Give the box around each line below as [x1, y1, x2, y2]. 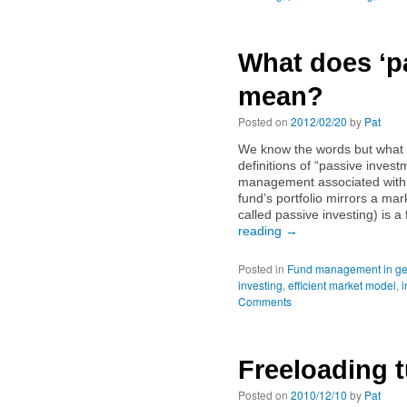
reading [238, 223, 285, 238]
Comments [238, 293, 292, 309]
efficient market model [288, 277, 396, 293]
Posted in [238, 261, 284, 276]
